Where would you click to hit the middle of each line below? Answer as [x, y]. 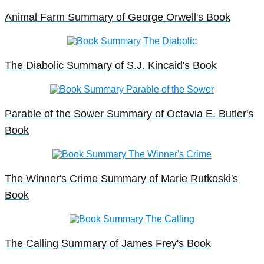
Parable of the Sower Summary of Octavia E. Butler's [129, 114]
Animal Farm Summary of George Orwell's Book [118, 17]
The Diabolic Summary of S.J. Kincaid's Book [111, 66]
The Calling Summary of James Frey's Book [108, 244]
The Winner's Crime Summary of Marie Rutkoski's [121, 179]
